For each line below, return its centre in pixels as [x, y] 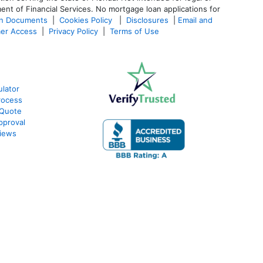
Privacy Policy [73, 31]
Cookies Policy [87, 20]
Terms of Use [136, 31]
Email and [195, 20]
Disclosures [147, 20]
